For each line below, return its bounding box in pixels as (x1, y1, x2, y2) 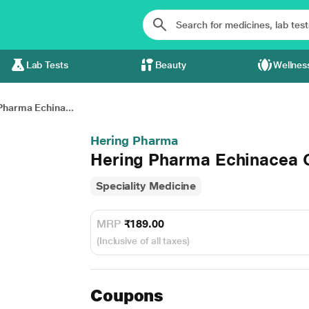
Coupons (90, 286, 164, 306)
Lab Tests (26, 59, 68, 70)
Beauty (154, 59, 187, 70)
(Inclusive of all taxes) (96, 235, 190, 246)
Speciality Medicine (95, 179, 197, 192)
